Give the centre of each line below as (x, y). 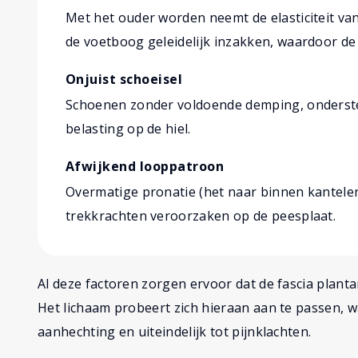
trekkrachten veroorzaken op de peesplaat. (201, 216)
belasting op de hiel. (128, 129)
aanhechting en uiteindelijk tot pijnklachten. (175, 332)
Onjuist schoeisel (124, 80)
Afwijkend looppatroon (145, 167)
